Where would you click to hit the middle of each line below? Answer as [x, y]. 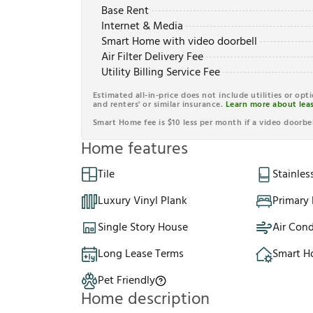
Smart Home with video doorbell [179, 42]
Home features [134, 150]
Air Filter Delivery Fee [152, 58]
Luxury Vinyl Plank [143, 202]
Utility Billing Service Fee [161, 73]
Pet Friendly [126, 281]
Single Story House [143, 228]
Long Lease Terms [141, 255]
